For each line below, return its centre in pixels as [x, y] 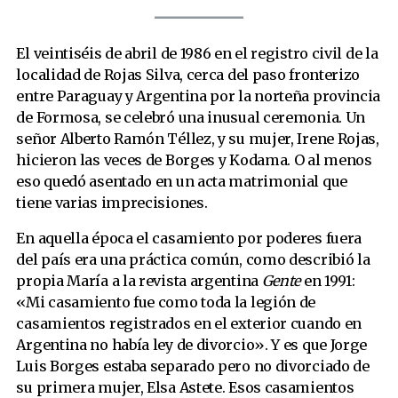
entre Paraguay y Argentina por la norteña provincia [199, 96]
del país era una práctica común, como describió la [193, 259]
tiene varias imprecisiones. [112, 202]
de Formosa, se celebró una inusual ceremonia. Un [191, 117]
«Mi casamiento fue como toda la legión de [166, 302]
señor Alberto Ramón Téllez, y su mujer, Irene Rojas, [198, 138]
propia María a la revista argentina [139, 280]
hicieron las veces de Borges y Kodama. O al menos [194, 159]
